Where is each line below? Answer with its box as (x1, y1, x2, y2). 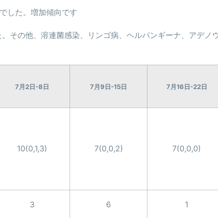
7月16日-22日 (166, 83, 207, 91)
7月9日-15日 (90, 83, 127, 91)
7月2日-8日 (15, 83, 49, 91)
